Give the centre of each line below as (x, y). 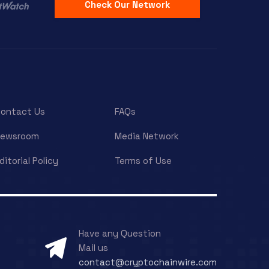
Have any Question (120, 234)
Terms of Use (143, 161)
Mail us (93, 248)
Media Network (147, 136)
